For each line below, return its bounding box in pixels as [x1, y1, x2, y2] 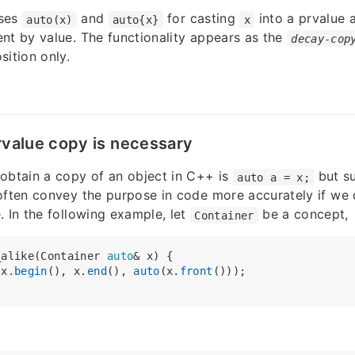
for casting [162, 10, 240, 27]
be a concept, [258, 206, 349, 223]
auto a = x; [237, 170, 311, 184]
